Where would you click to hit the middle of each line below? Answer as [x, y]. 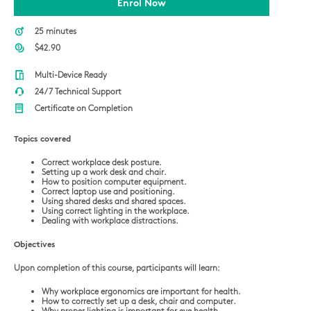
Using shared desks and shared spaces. [114, 201]
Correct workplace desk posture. [102, 162]
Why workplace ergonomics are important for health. [141, 291]
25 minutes [56, 31]
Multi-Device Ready [71, 74]
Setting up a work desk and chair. [104, 171]
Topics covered [42, 138]
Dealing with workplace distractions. [110, 220]
